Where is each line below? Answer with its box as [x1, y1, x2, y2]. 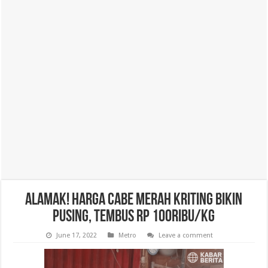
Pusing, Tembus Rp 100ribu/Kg [53, 209, 215, 226]
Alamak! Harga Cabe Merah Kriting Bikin [25, 192, 243, 209]
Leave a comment [158, 232, 213, 239]
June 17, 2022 [56, 232, 97, 239]
